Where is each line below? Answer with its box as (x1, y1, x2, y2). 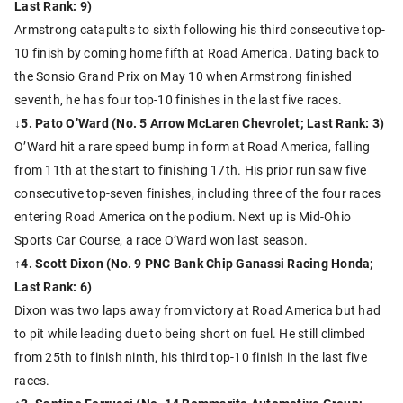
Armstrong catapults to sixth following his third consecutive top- (14, 21, 386, 39)
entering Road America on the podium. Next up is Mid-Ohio (14, 208, 351, 226)
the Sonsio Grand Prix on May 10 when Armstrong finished (14, 67, 352, 85)
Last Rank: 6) (14, 278, 93, 296)
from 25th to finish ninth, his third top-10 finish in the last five (14, 348, 367, 366)
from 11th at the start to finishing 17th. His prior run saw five (14, 161, 366, 179)
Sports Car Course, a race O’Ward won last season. (14, 231, 309, 249)
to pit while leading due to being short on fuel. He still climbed (14, 325, 366, 343)
